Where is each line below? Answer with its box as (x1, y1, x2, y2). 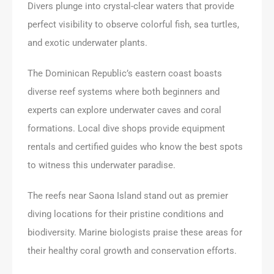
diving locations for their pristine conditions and (28, 208, 223, 220)
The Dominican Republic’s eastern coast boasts (28, 67, 222, 79)
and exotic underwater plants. (28, 37, 147, 48)
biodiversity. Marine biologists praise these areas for (28, 226, 242, 238)
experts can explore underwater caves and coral (28, 104, 221, 116)
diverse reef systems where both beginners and (28, 86, 220, 97)
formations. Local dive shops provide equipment (28, 122, 225, 134)
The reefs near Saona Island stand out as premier (28, 190, 228, 201)
